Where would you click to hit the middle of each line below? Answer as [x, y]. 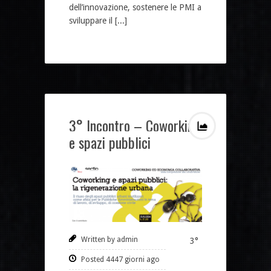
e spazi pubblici [110, 142]
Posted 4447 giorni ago [120, 260]
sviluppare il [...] [98, 20]
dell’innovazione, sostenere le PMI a [135, 7]
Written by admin [109, 240]
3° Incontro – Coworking [135, 125]
